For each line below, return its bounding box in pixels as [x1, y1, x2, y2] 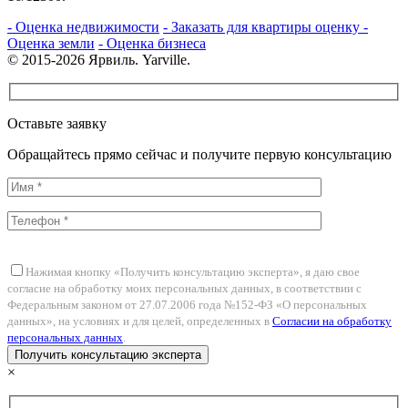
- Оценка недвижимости [7, 19, 159, 36]
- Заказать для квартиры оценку [163, 19, 363, 36]
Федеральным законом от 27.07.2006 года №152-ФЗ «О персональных [7, 298, 367, 311]
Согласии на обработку [272, 314, 392, 328]
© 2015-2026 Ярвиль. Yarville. [7, 52, 190, 68]
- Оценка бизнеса [98, 36, 206, 52]
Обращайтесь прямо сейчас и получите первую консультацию [7, 146, 392, 162]
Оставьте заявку [7, 115, 107, 131]
